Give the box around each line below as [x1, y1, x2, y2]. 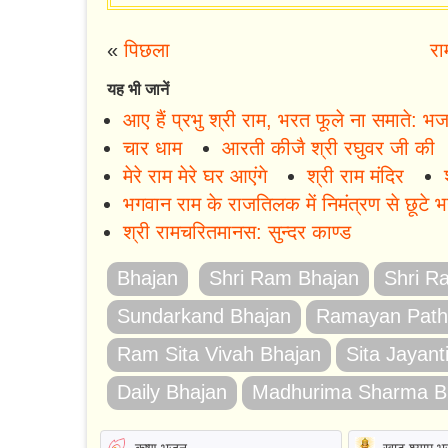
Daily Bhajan [117, 381, 227, 404]
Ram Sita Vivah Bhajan [117, 343, 321, 366]
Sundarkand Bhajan [117, 305, 291, 328]
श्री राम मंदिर [307, 165, 404, 188]
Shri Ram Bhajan [209, 267, 359, 290]
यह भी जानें [107, 81, 169, 99]
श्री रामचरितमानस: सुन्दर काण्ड [123, 221, 351, 244]
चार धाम [123, 137, 182, 160]
